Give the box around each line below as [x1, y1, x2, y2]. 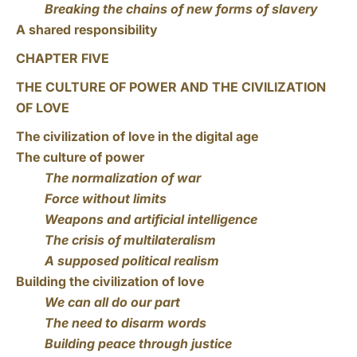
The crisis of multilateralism [45, 232, 216, 248]
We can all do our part [45, 294, 180, 310]
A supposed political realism [45, 253, 219, 269]
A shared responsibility [16, 22, 158, 37]
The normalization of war [45, 170, 201, 186]
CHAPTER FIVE [16, 50, 109, 66]
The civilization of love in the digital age [16, 128, 258, 144]
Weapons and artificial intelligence [45, 211, 257, 227]
